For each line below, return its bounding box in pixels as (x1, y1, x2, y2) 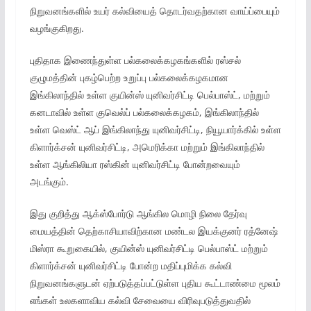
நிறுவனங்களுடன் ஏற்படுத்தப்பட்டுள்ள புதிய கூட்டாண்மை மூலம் (29, 276, 280, 289)
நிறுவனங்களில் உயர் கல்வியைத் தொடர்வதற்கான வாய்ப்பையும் (29, 4, 280, 17)
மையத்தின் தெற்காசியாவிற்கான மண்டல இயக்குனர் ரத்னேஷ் (29, 224, 278, 237)
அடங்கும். (29, 175, 69, 188)
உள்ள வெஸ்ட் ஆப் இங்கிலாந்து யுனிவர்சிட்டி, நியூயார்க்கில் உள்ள (29, 123, 281, 136)
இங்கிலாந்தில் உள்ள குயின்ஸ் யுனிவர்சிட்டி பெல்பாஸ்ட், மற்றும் (29, 88, 270, 101)
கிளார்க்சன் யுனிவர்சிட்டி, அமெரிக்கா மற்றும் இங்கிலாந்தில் (29, 140, 264, 153)
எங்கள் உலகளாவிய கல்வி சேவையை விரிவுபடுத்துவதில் (29, 294, 251, 307)
